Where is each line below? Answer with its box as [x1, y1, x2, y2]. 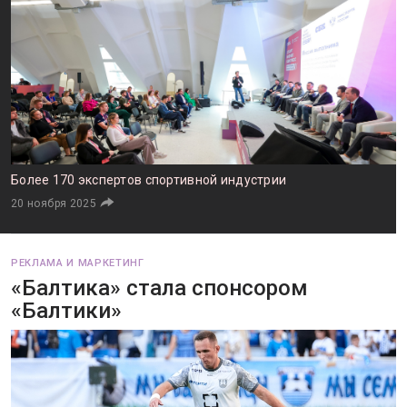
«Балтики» [11, 298, 122, 323]
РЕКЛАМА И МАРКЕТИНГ [11, 257, 144, 269]
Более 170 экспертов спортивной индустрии [11, 173, 287, 187]
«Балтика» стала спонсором [11, 275, 308, 301]
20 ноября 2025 [11, 197, 97, 210]
